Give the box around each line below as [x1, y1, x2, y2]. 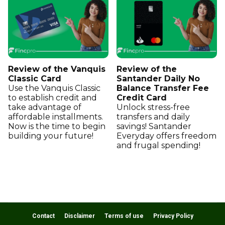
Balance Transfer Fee [117, 83, 209, 93]
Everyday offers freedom [117, 131, 216, 141]
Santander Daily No [117, 73, 200, 83]
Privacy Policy [153, 212, 193, 219]
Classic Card [8, 73, 61, 83]
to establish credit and [8, 92, 97, 102]
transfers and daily [117, 111, 190, 122]
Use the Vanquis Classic [8, 83, 100, 93]
